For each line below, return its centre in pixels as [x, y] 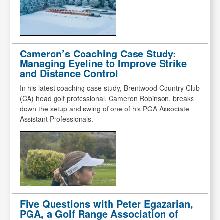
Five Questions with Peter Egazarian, [106, 204]
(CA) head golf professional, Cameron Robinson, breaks [107, 98]
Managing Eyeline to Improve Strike [103, 63]
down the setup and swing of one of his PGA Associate [104, 109]
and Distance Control [69, 73]
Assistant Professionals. [56, 119]
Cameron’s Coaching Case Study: [98, 54]
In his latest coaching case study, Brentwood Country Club [110, 88]
